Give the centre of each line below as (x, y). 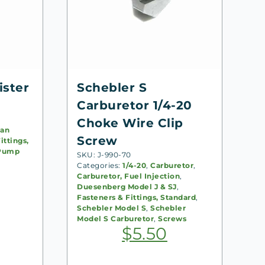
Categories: (100, 165)
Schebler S (112, 87)
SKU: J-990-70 (104, 154)
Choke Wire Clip (130, 123)
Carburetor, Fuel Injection (129, 176)
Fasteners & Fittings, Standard (137, 197)
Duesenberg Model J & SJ (127, 186)
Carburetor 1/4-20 (135, 105)
